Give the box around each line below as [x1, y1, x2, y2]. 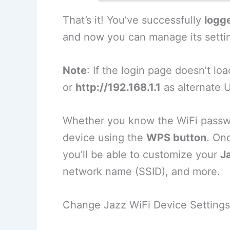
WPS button [146, 131, 206, 144]
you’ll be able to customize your [63, 148, 220, 161]
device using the [63, 131, 146, 144]
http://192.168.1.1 [75, 81, 161, 94]
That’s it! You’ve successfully [63, 14, 204, 27]
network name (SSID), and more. [63, 165, 220, 178]
